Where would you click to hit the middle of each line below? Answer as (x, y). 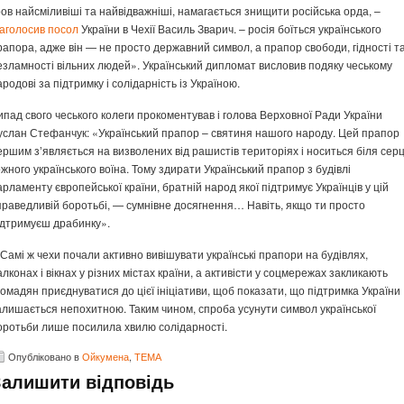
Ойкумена (106, 356)
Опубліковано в (45, 356)
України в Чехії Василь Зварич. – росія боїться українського (230, 28)
